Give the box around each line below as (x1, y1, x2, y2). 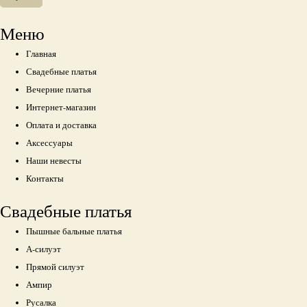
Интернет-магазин (26, 101, 97, 113)
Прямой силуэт (26, 261, 85, 273)
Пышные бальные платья (26, 225, 123, 238)
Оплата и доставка (26, 119, 97, 131)
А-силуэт (26, 243, 62, 256)
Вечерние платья (26, 83, 92, 95)
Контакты (26, 172, 64, 184)
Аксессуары (26, 136, 73, 149)
